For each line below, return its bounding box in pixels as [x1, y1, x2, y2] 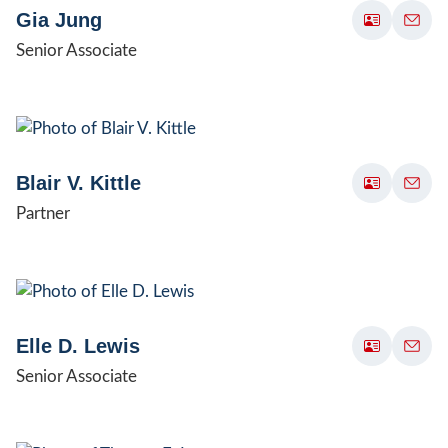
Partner [16, 204, 70, 222]
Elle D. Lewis [16, 334, 140, 357]
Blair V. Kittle [16, 171, 141, 194]
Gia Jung [16, 8, 102, 31]
